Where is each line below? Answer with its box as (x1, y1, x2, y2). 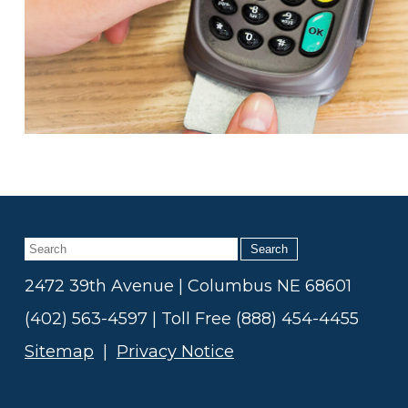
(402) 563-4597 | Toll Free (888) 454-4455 (25, 309, 359, 330)
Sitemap (25, 342, 94, 362)
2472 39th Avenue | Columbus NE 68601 (25, 276, 352, 297)
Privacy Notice (117, 342, 234, 362)
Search (250, 242, 288, 257)
